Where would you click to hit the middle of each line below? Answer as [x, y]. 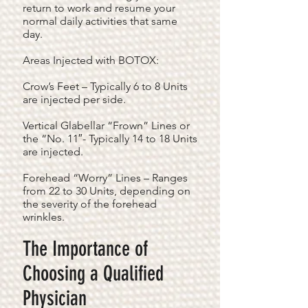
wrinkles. [44, 217]
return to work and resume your [99, 8]
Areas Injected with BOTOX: [91, 60]
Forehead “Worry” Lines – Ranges [105, 178]
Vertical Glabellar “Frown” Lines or [106, 125]
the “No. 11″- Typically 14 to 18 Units [110, 139]
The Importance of [85, 249]
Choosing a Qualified [93, 274]
